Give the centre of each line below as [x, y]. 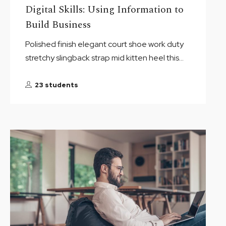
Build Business [58, 25]
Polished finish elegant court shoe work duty [105, 44]
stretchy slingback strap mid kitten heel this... [105, 58]
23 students [57, 85]
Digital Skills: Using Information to [105, 10]
